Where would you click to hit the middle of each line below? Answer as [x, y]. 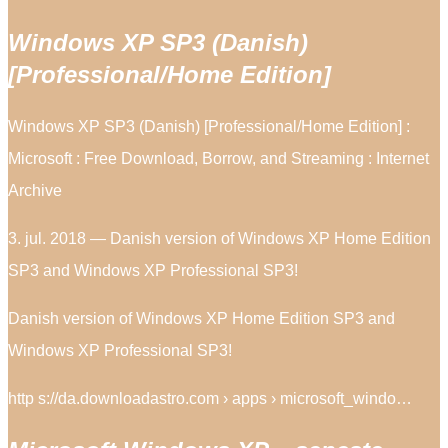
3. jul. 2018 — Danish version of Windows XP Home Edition [219, 238]
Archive [35, 190]
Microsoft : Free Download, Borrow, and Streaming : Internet [218, 158]
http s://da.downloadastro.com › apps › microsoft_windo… [210, 398]
